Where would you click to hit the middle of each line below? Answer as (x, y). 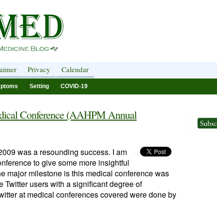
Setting (39, 86)
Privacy (39, 69)
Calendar (75, 69)
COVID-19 (74, 86)
